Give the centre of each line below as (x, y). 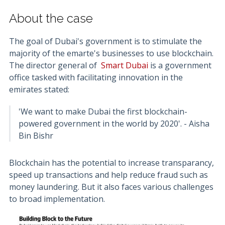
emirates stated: (39, 89)
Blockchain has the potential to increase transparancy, (111, 163)
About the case (51, 18)
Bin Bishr (36, 136)
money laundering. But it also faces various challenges (111, 187)
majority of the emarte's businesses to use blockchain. (111, 53)
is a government (180, 65)
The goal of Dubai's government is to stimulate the (105, 41)
